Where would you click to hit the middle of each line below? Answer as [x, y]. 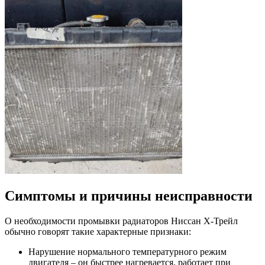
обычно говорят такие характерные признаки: [98, 232]
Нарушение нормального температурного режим [127, 252]
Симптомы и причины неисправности [129, 196]
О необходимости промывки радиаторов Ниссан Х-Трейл [121, 221]
